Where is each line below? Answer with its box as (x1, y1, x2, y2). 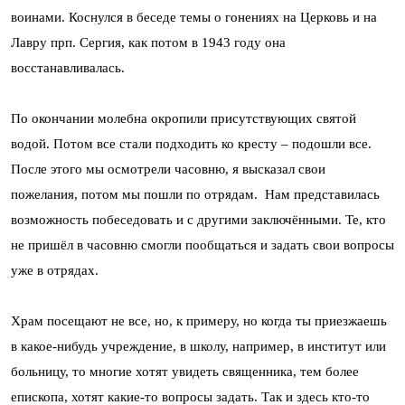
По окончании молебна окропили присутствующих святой (11, 111, 356, 126)
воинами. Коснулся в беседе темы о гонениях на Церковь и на (11, 10, 377, 24)
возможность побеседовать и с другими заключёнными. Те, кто (11, 212, 386, 227)
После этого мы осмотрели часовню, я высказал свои (11, 162, 325, 176)
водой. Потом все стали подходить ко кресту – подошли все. (11, 137, 372, 151)
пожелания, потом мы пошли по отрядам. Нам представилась (11, 187, 380, 202)
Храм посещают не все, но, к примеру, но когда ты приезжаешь (11, 314, 387, 328)
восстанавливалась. (11, 61, 125, 75)
